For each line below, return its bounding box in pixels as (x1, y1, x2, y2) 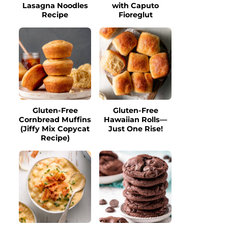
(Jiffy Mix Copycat (20, 124, 90, 133)
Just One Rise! (108, 124, 163, 133)
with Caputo (112, 1, 159, 10)
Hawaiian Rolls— (104, 115, 167, 124)
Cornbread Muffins (19, 115, 91, 124)
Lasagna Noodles (22, 1, 88, 10)
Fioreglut (118, 10, 153, 19)
